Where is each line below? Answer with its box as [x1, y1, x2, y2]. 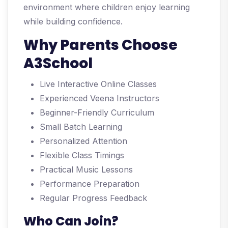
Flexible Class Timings [40, 150, 124, 161]
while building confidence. [23, 16, 123, 27]
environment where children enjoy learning [23, 2, 190, 13]
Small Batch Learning [40, 122, 122, 132]
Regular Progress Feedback [40, 193, 147, 204]
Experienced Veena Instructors [40, 93, 159, 104]
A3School [23, 53, 93, 74]
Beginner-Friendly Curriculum [40, 107, 154, 118]
